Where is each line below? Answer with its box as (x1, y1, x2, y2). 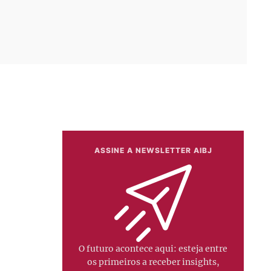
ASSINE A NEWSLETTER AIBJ (94, 146, 212, 155)
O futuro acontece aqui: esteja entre (79, 243, 228, 254)
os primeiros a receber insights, (87, 256, 220, 267)
